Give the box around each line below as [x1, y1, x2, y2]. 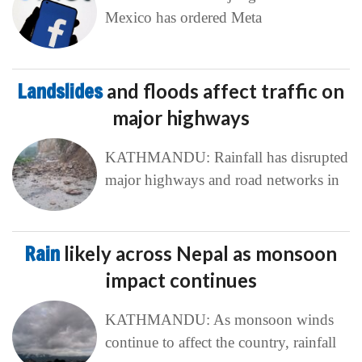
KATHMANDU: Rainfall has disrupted [104, 148, 348, 166]
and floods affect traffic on [107, 78, 344, 103]
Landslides [18, 78, 107, 104]
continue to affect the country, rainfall [104, 333, 336, 351]
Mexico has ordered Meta [104, 8, 262, 26]
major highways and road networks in [104, 170, 339, 188]
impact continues [105, 267, 257, 292]
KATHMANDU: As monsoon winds [104, 310, 334, 328]
